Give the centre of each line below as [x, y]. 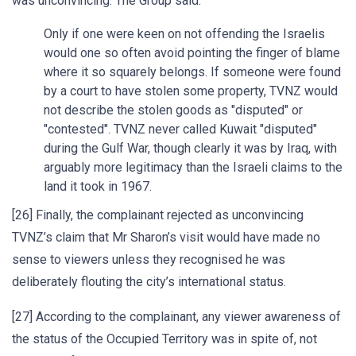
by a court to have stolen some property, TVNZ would [191, 91]
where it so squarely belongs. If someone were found [192, 72]
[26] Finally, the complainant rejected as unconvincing [158, 215]
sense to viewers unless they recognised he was [149, 259]
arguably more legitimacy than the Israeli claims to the [193, 167]
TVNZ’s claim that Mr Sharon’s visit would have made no [166, 237]
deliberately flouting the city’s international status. [149, 282]
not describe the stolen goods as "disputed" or [173, 110]
